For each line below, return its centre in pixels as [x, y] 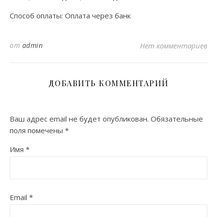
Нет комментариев [174, 46]
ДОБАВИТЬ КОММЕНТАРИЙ [108, 83]
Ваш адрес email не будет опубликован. [79, 119]
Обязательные [177, 119]
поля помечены [37, 130]
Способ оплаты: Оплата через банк [70, 15]
